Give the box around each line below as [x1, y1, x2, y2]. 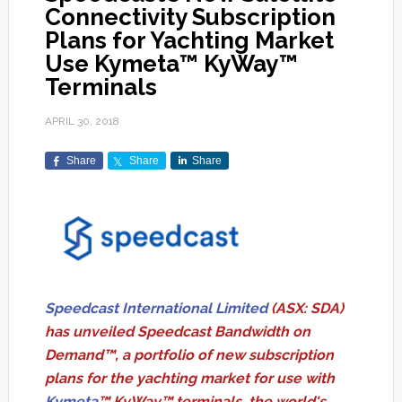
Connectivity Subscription [44, 4, 336, 31]
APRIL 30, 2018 [44, 115, 119, 128]
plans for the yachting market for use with [44, 369, 335, 387]
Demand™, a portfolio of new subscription [44, 345, 334, 363]
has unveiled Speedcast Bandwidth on [44, 322, 310, 340]
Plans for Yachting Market [44, 27, 334, 55]
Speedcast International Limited [44, 299, 267, 317]
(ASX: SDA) [267, 299, 344, 317]
